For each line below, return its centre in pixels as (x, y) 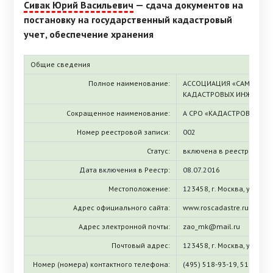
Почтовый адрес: (141, 245)
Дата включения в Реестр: (125, 169)
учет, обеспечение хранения (89, 34)
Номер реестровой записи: (123, 132)
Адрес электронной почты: (124, 226)
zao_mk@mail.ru (211, 226)
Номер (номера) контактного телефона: (101, 264)
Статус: (158, 151)
